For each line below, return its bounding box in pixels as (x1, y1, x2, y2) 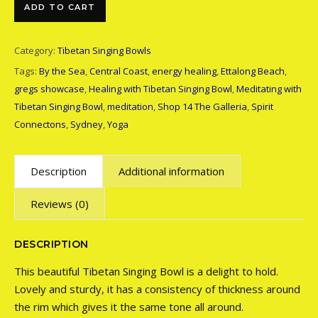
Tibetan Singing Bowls (57, 44, 151, 57)
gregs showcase (14, 82, 84, 95)
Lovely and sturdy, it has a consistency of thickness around (14, 282, 300, 296)
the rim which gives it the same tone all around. (14, 300, 243, 314)
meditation (107, 100, 153, 113)
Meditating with (236, 82, 302, 95)
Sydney (70, 118, 103, 131)
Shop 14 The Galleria (158, 100, 247, 113)
